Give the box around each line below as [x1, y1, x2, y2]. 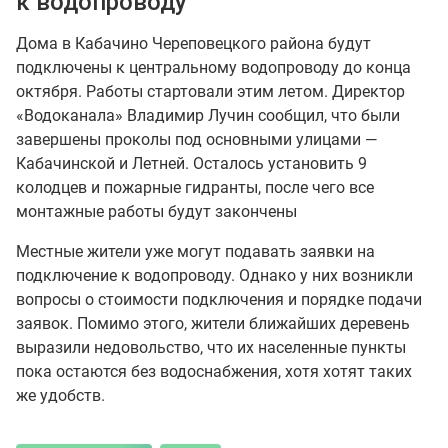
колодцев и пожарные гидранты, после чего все [16, 178, 374, 198]
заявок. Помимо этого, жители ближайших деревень [16, 314, 410, 334]
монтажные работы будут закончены [16, 202, 297, 222]
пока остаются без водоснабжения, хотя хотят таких [16, 362, 412, 382]
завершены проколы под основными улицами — [16, 130, 377, 150]
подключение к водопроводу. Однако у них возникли [16, 266, 413, 286]
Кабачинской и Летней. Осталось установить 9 [16, 154, 367, 174]
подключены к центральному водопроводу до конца [16, 58, 411, 78]
